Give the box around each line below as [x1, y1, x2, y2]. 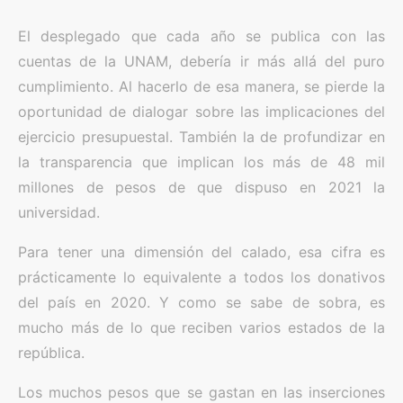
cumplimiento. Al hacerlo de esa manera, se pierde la [18, 77, 385, 95]
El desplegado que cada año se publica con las [18, 27, 385, 45]
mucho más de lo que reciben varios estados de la [18, 318, 385, 336]
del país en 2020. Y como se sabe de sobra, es [18, 293, 385, 311]
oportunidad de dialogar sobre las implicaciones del [18, 103, 385, 121]
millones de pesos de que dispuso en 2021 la [18, 178, 385, 196]
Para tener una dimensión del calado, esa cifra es [18, 243, 385, 261]
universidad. [18, 203, 100, 221]
